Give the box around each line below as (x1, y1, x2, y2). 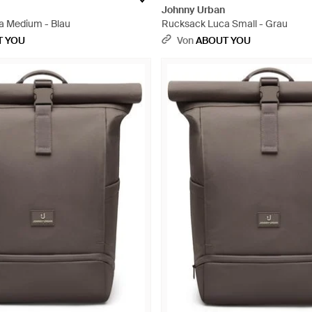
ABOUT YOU (196, 34, 251, 47)
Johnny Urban (162, 3, 225, 16)
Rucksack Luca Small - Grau (162, 17, 288, 30)
